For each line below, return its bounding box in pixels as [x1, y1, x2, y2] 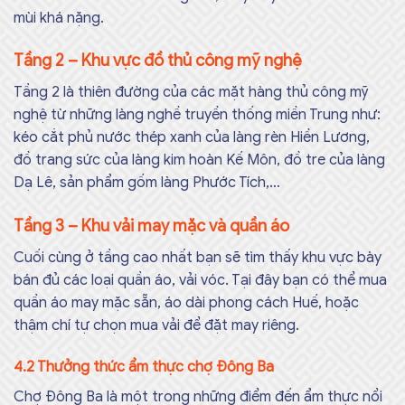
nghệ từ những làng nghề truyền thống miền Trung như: [14, 106, 381, 125]
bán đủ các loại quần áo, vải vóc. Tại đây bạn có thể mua [14, 271, 387, 290]
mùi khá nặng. [14, 8, 104, 27]
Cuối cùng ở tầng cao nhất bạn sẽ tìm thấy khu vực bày [14, 249, 381, 268]
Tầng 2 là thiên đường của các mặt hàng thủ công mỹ [14, 83, 368, 102]
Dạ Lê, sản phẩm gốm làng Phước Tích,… [14, 174, 284, 193]
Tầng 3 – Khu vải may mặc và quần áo [14, 216, 289, 237]
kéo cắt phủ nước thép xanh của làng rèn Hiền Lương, [14, 128, 373, 147]
